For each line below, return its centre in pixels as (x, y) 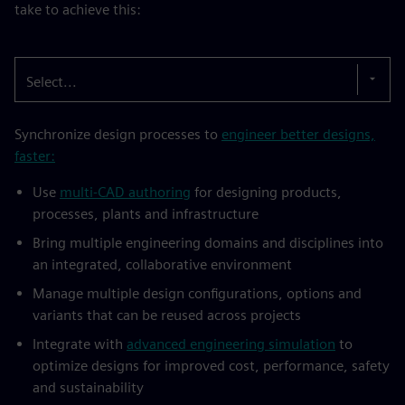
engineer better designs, (298, 135)
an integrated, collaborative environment (162, 265)
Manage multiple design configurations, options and (197, 294)
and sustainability (88, 388)
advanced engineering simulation (231, 344)
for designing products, (266, 193)
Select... (52, 82)
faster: (35, 156)
